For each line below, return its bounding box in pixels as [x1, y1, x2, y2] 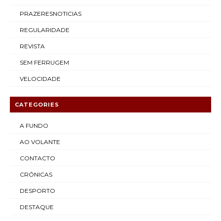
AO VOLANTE [20, 138, 60, 146]
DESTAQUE [20, 203, 54, 211]
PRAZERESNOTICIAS [20, 10, 81, 17]
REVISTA [20, 42, 45, 50]
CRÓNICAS [20, 171, 52, 178]
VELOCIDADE [20, 75, 61, 82]
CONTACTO [20, 154, 55, 162]
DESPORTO [20, 187, 55, 194]
